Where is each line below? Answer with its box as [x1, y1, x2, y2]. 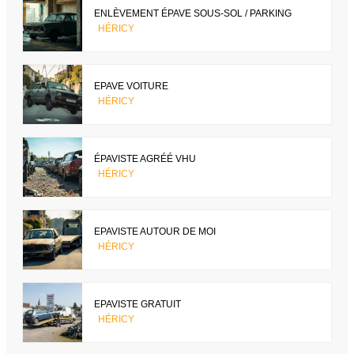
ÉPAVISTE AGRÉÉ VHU [94, 153, 196, 165]
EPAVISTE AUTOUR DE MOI [94, 226, 216, 238]
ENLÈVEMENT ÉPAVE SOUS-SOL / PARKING [94, 8, 292, 20]
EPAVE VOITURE [94, 81, 168, 92]
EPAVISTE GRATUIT [94, 299, 181, 311]
